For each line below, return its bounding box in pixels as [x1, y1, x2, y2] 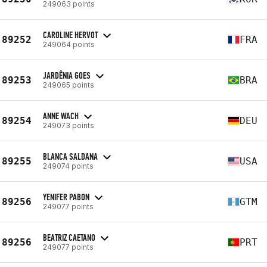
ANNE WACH [43, 110, 79, 122]
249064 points [43, 39, 95, 49]
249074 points [43, 161, 94, 170]
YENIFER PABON [43, 191, 89, 203]
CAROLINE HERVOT [43, 29, 98, 41]
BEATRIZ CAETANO [43, 231, 95, 243]
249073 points [43, 120, 94, 130]
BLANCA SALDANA [43, 150, 98, 162]
